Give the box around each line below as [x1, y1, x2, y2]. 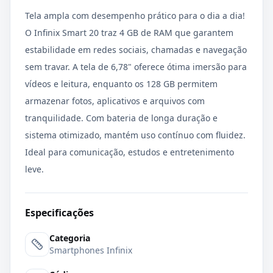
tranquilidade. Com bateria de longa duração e [25, 112, 218, 124]
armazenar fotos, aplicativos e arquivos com [25, 95, 205, 107]
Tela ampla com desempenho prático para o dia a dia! [25, 10, 245, 21]
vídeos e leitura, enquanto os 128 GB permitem [25, 78, 218, 90]
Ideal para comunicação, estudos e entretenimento [25, 146, 234, 158]
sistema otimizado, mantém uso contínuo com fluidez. [25, 129, 246, 141]
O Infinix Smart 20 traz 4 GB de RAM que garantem [25, 27, 233, 38]
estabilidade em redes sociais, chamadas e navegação [25, 44, 247, 55]
